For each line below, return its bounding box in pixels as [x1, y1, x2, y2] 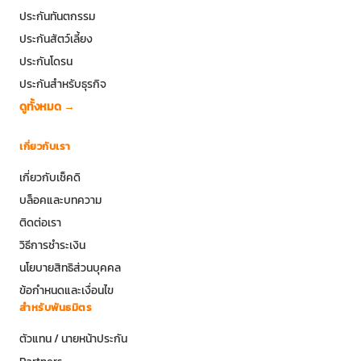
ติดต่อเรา [19, 214, 61, 230]
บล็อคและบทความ [19, 191, 102, 208]
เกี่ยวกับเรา [19, 138, 71, 154]
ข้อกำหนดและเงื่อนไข [19, 281, 114, 298]
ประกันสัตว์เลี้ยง [19, 30, 93, 47]
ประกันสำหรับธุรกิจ [19, 75, 106, 92]
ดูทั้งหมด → [19, 98, 75, 114]
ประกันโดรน [19, 52, 73, 69]
